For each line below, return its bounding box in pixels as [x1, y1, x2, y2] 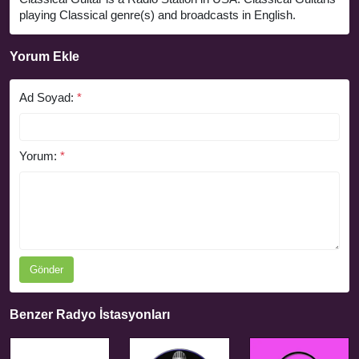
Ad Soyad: [19, 91, 77, 105]
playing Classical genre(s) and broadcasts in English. [19, 8, 296, 22]
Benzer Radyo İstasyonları [10, 308, 170, 322]
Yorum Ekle [10, 50, 79, 64]
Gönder [30, 264, 63, 276]
